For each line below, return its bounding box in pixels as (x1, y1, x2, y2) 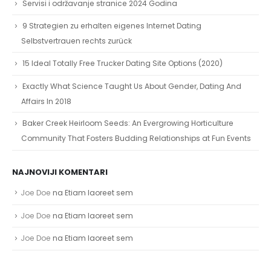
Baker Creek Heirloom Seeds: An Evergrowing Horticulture (22, 118, 233, 129)
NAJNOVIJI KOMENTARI (12, 166, 108, 178)
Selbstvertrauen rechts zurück (21, 36, 132, 47)
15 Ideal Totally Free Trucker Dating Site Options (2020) (22, 58, 223, 69)
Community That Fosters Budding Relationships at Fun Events (21, 133, 251, 144)
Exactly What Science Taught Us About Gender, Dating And (22, 80, 241, 91)
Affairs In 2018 (21, 96, 71, 106)
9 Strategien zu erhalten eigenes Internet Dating (22, 21, 201, 31)
